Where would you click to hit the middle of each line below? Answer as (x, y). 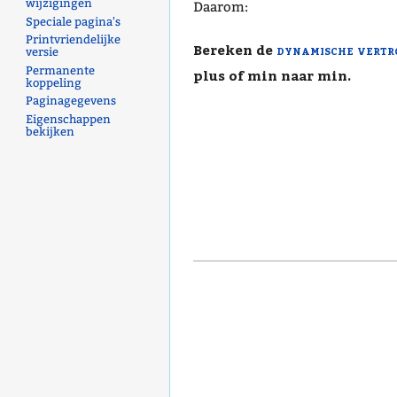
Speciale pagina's (74, 21)
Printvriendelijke (74, 40)
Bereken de (234, 49)
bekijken (51, 131)
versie (43, 52)
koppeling (54, 82)
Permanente (61, 70)
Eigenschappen (69, 119)
